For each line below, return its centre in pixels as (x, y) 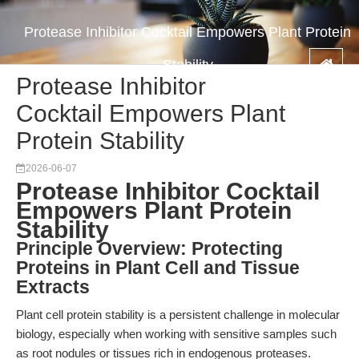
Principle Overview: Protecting (149, 249)
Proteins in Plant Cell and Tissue (158, 268)
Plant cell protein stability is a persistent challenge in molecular (178, 315)
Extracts (53, 287)
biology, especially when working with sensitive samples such (176, 334)
